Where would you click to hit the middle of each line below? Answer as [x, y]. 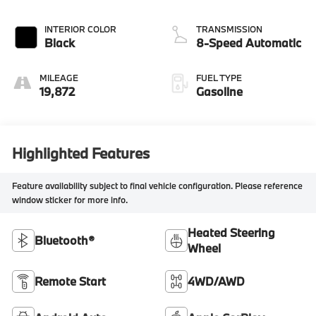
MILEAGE [59, 77]
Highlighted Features [81, 153]
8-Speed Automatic [249, 42]
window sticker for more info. [70, 200]
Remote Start [71, 281]
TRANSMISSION [229, 29]
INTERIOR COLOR [81, 29]
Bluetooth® [65, 240]
